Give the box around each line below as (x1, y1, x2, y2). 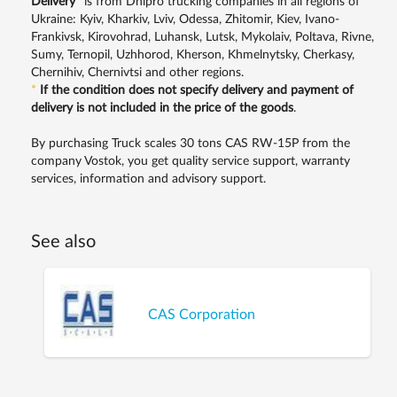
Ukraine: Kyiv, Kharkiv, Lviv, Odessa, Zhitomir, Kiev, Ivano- (31, 13, 339, 26)
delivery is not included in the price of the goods (31, 102, 293, 114)
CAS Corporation (148, 307, 256, 322)
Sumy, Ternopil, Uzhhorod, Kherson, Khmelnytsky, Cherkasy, (31, 49, 354, 61)
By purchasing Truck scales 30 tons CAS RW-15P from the (31, 137, 350, 150)
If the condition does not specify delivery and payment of (40, 84, 354, 97)
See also (31, 233, 96, 251)
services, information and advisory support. (31, 173, 266, 185)
